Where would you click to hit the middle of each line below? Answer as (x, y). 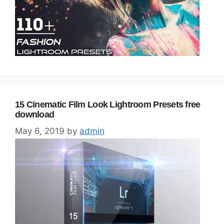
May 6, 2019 (40, 131)
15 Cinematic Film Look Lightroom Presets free (108, 104)
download (35, 114)
